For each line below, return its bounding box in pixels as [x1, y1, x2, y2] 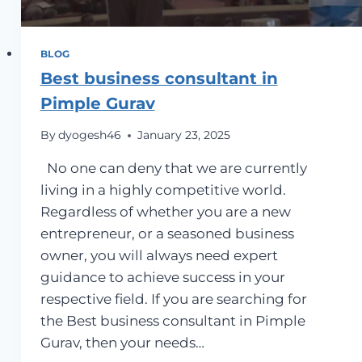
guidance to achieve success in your [40, 269, 285, 286]
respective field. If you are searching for [40, 291, 307, 308]
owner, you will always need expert [40, 247, 278, 264]
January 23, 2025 [137, 128, 230, 142]
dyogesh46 [57, 128, 121, 142]
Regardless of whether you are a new [40, 204, 291, 221]
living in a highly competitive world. [40, 182, 286, 199]
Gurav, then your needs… [40, 335, 204, 351]
